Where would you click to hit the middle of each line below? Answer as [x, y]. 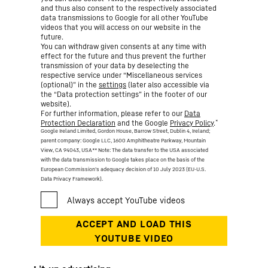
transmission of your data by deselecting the [115, 66]
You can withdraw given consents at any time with [124, 46]
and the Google [143, 123]
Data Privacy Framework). [72, 178]
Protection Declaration [78, 123]
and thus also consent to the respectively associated [129, 8]
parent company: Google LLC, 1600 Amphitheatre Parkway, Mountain [123, 140]
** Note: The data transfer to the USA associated [150, 150]
